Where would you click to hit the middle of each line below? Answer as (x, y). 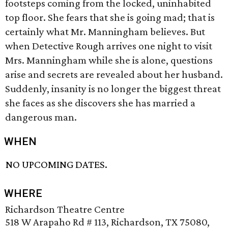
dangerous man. (41, 117)
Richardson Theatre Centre (65, 209)
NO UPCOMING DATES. (57, 165)
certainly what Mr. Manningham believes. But (105, 32)
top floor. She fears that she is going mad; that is (110, 17)
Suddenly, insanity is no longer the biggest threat (113, 89)
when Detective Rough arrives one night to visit (109, 46)
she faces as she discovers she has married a (100, 103)
